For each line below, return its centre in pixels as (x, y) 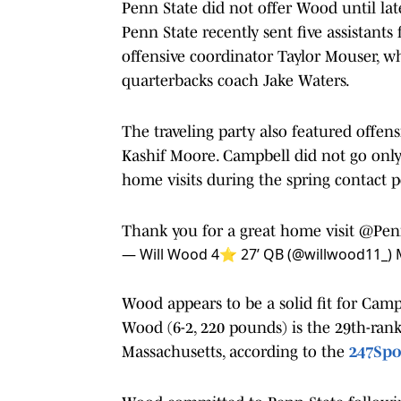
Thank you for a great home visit (240, 230)
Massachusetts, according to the (235, 351)
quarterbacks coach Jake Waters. (236, 80)
